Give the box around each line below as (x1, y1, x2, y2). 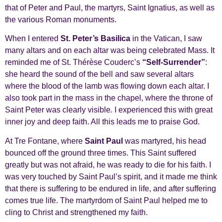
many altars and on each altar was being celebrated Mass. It (5, 46, 215, 55)
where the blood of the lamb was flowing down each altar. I (5, 82, 209, 91)
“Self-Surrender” (142, 58, 205, 67)
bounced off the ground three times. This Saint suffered (5, 148, 196, 157)
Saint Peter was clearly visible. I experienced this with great (5, 106, 213, 114)
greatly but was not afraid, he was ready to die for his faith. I (5, 160, 211, 169)
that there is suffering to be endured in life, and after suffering (5, 184, 216, 193)
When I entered (5, 34, 60, 43)
